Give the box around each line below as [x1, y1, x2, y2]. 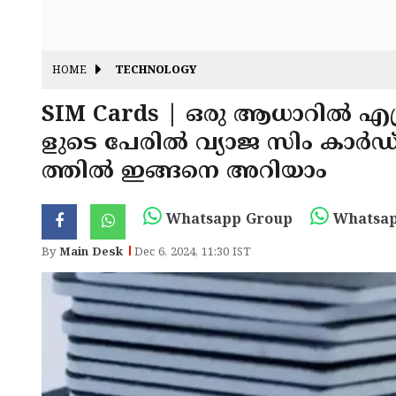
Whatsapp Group [162, 211, 293, 229]
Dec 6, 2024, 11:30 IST [134, 246, 251, 260]
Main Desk [59, 246, 123, 260]
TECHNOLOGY [115, 65, 196, 79]
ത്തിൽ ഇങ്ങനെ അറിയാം [42, 158, 327, 187]
